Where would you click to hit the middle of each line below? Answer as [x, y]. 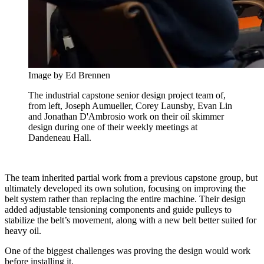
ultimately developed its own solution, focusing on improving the [125, 188]
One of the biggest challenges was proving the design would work [128, 250]
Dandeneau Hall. [60, 137]
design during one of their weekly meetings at [113, 127]
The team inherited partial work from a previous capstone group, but [131, 177]
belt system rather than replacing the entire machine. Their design [125, 199]
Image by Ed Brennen [69, 75]
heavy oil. [23, 230]
